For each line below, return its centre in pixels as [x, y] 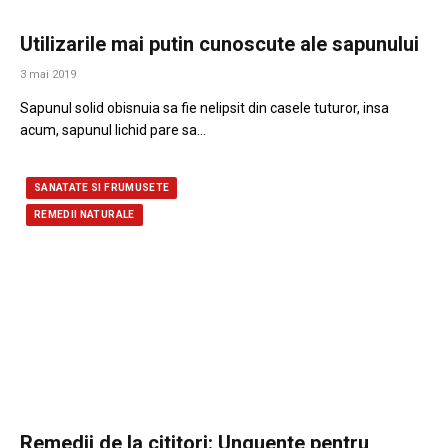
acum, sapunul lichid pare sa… [113, 130]
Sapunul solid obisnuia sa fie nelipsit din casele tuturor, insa [204, 108]
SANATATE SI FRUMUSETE [102, 188]
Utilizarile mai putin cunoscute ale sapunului [219, 44]
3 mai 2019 [48, 75]
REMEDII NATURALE [84, 215]
